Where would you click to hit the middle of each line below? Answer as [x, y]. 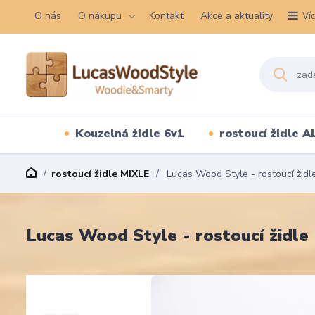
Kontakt [166, 16]
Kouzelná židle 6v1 [129, 134]
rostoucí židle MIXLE [100, 174]
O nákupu [100, 16]
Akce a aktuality [237, 16]
